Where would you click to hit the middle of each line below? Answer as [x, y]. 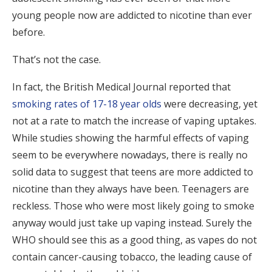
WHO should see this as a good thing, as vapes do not [134, 240]
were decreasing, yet [211, 104]
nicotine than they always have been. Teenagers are [131, 189]
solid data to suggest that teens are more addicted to [133, 172]
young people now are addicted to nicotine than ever [132, 15]
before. [30, 32]
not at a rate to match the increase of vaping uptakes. [134, 121]
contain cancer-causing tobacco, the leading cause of [132, 257]
